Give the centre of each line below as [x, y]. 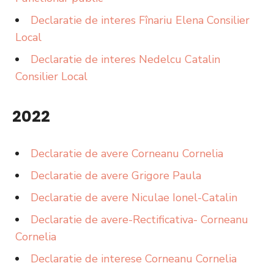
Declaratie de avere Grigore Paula [116, 176]
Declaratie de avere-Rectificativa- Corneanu [139, 220]
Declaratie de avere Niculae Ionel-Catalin [134, 198]
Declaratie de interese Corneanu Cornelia [134, 259]
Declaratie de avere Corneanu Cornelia [127, 154]
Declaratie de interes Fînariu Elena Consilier [140, 20]
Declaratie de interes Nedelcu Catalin [125, 59]
